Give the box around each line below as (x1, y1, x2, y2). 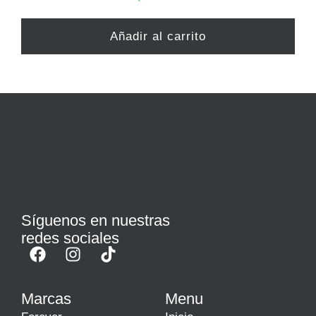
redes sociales (21, 229, 119, 248)
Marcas (21, 290, 71, 308)
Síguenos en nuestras (21, 212, 170, 230)
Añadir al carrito (110, 30, 206, 44)
